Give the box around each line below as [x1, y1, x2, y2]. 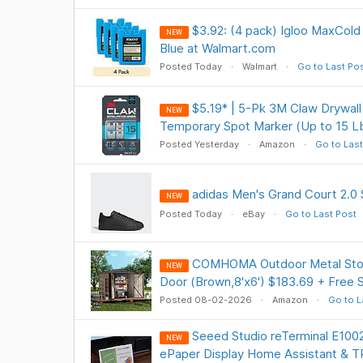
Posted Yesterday [159, 139, 241, 150]
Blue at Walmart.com [159, 41, 275, 56]
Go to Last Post [284, 208, 357, 220]
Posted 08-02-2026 [159, 294, 254, 305]
